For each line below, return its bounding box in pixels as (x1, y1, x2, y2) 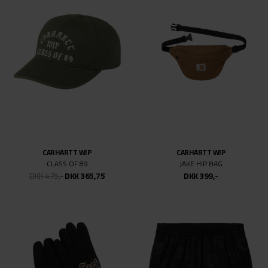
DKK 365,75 (65, 169, 105, 182)
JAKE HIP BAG (179, 158, 223, 170)
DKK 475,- (29, 169, 63, 182)
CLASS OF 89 (46, 158, 88, 170)
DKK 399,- (184, 169, 218, 182)
